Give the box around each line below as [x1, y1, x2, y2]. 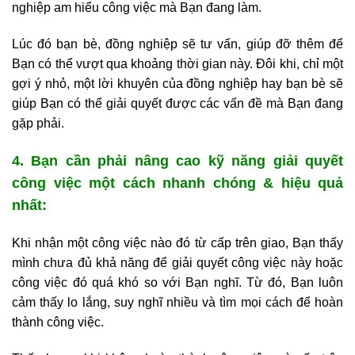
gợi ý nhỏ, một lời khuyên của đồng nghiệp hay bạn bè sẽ [12, 77, 343, 91]
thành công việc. [12, 315, 104, 329]
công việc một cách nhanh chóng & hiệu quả [12, 174, 343, 191]
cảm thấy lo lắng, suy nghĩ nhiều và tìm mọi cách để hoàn [12, 295, 343, 309]
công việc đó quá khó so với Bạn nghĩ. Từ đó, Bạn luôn [12, 275, 343, 289]
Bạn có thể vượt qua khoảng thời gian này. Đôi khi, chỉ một [12, 57, 343, 71]
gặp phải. [12, 116, 64, 131]
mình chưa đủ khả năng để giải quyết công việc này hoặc [12, 255, 343, 269]
